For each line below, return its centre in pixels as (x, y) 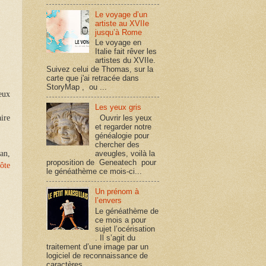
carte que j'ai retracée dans (93, 78)
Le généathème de (127, 211)
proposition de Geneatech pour (101, 162)
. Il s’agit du (115, 237)
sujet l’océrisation (125, 229)
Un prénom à (117, 192)
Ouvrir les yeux (124, 118)
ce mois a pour (121, 220)
